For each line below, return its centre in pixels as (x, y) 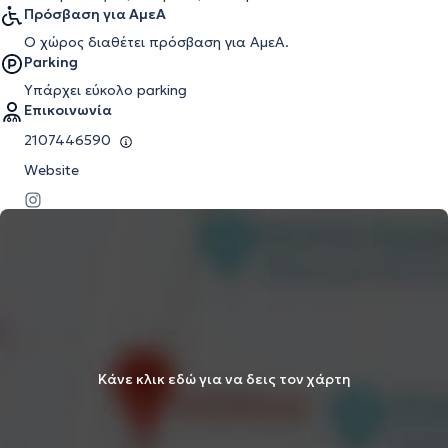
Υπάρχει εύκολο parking (105, 90)
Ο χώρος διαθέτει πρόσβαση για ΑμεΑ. (156, 42)
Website (51, 170)
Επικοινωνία (68, 110)
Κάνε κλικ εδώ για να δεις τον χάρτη (224, 378)
